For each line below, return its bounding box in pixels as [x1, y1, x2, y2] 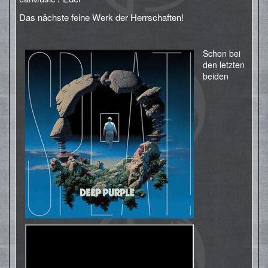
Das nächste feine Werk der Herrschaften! [19, 11, 184, 23]
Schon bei [203, 47, 240, 59]
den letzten [203, 59, 245, 71]
